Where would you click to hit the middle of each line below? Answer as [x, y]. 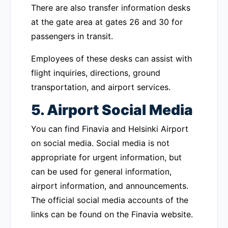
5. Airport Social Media [112, 110]
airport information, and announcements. [110, 186]
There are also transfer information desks [111, 8]
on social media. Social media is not [100, 143]
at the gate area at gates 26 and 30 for [107, 22]
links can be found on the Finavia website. [112, 214]
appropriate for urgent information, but [106, 157]
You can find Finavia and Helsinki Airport [110, 129]
